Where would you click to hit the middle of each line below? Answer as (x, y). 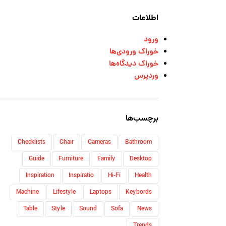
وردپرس (146, 76)
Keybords (138, 192)
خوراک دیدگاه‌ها (133, 64)
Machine (27, 192)
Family (106, 159)
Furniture (71, 159)
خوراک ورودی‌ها (134, 52)
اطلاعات (145, 18)
